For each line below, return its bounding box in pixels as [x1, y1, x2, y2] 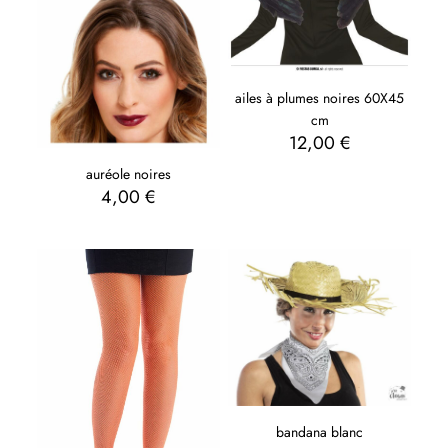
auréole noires [85, 163, 171, 184]
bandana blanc [276, 422, 363, 443]
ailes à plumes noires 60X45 [235, 88, 404, 109]
